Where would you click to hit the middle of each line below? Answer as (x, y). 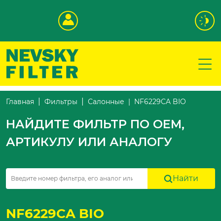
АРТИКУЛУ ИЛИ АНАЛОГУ (89, 142)
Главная (20, 102)
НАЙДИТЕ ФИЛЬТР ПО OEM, (95, 124)
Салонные (106, 102)
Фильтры (61, 102)
